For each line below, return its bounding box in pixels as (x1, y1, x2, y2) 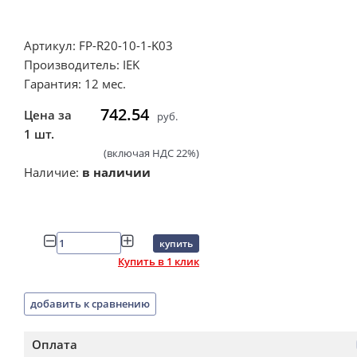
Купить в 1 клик (118, 253, 199, 269)
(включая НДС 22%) (104, 146, 199, 160)
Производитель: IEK (24, 57, 139, 73)
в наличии (82, 164, 151, 180)
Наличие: (24, 164, 82, 180)
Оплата (32, 335, 77, 352)
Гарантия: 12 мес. (24, 76, 126, 92)
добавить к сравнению (30, 296, 150, 311)
